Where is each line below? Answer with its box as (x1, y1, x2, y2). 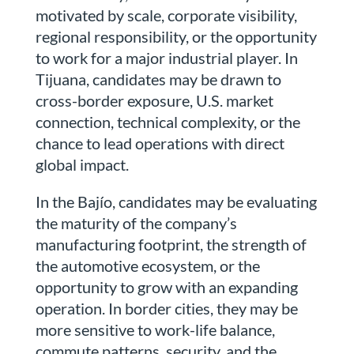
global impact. (35, 155, 129, 175)
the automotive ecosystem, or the (35, 256, 260, 276)
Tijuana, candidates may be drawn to (35, 70, 281, 89)
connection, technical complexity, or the (35, 112, 300, 132)
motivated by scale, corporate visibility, (35, 6, 297, 25)
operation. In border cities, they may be (35, 299, 298, 318)
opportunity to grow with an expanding (35, 277, 298, 297)
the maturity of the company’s (35, 213, 237, 233)
